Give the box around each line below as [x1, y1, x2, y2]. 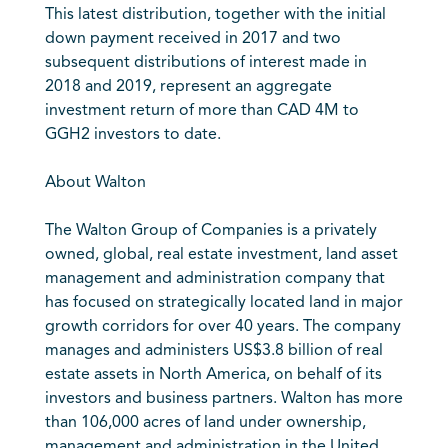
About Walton [44, 175, 146, 191]
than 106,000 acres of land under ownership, [44, 415, 366, 431]
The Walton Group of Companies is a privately [44, 223, 377, 239]
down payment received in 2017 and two [44, 31, 341, 47]
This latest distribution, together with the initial [44, 7, 386, 23]
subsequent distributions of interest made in [44, 55, 367, 71]
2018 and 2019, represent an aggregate [44, 79, 332, 95]
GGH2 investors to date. [44, 127, 221, 143]
